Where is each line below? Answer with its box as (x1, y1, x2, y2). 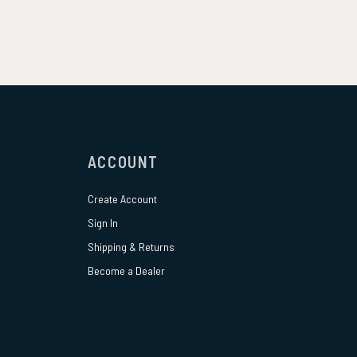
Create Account (87, 192, 157, 206)
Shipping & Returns (87, 240, 175, 254)
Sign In (87, 216, 118, 230)
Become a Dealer (87, 264, 165, 278)
